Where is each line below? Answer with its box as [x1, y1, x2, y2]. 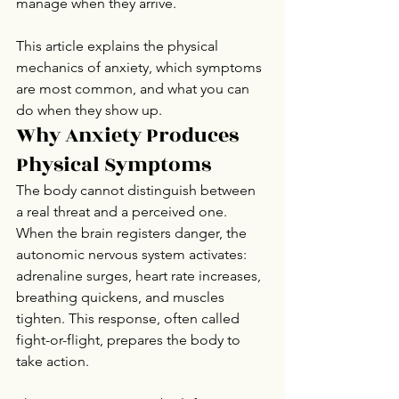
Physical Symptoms [16, 150, 211, 180]
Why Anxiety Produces [16, 120, 243, 151]
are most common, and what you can [16, 80, 253, 97]
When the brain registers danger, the [16, 224, 250, 241]
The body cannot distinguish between [16, 182, 259, 199]
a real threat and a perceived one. [16, 203, 231, 220]
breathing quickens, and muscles [16, 289, 228, 305]
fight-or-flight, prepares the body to [16, 331, 244, 348]
